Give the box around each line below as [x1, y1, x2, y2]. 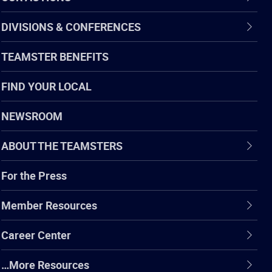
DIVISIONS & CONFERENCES [1, 19, 141, 34]
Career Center [1, 227, 71, 242]
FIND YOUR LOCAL [1, 78, 92, 93]
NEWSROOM [1, 108, 63, 123]
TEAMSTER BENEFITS [1, 49, 109, 64]
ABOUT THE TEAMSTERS [1, 138, 123, 153]
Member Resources [1, 197, 97, 212]
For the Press [1, 168, 67, 183]
